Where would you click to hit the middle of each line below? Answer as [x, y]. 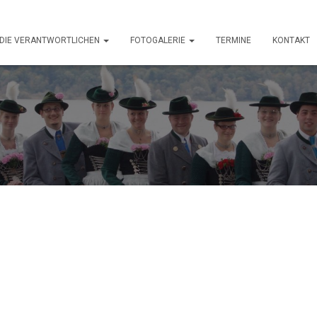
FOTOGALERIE [159, 40]
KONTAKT [291, 40]
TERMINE [234, 40]
